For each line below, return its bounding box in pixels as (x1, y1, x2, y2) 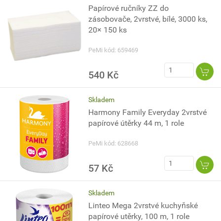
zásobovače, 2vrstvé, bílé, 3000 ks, (88, 14, 208, 24)
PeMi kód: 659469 (88, 46, 139, 54)
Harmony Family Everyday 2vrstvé (88, 108, 207, 117)
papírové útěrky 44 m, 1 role (88, 118, 184, 128)
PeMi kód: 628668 (88, 140, 139, 147)
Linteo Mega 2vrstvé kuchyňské (88, 201, 198, 210)
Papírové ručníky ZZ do (88, 3, 169, 13)
